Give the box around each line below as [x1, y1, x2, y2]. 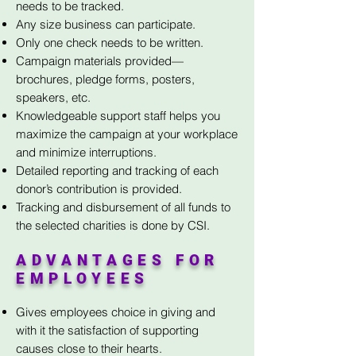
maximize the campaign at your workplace [16, 126, 238, 141]
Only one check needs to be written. [16, 35, 203, 50]
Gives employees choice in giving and [16, 304, 215, 319]
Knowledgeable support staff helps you [16, 108, 220, 123]
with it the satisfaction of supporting [16, 323, 199, 338]
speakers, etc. [16, 90, 91, 105]
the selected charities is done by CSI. [16, 218, 210, 233]
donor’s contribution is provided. [16, 181, 182, 196]
